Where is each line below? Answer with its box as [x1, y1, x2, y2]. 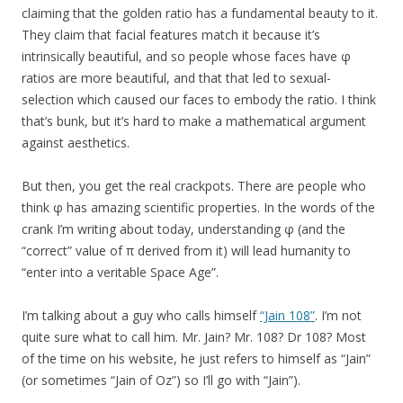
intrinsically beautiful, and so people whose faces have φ [22, 48, 351, 66]
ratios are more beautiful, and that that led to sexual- [22, 69, 331, 87]
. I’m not [315, 307, 362, 325]
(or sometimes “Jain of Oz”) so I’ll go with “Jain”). [22, 372, 300, 390]
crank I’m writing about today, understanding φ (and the [22, 220, 345, 238]
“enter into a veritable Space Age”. [22, 264, 219, 282]
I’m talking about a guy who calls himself [22, 307, 260, 325]
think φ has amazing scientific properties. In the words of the [22, 199, 375, 217]
